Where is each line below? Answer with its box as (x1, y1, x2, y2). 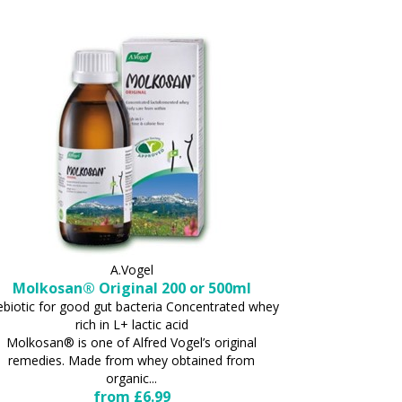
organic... (106, 369, 158, 387)
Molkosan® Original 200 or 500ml (12, 277, 251, 298)
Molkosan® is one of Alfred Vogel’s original (6, 333, 258, 351)
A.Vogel (109, 260, 153, 278)
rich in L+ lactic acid (74, 315, 188, 333)
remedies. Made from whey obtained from (8, 351, 256, 369)
